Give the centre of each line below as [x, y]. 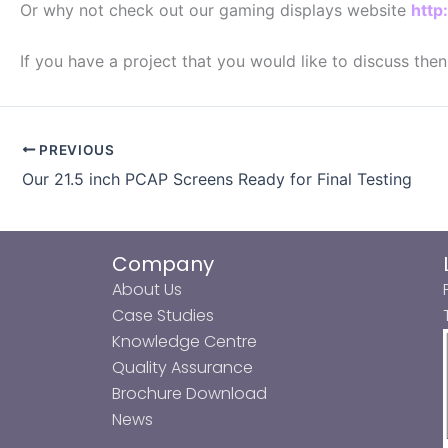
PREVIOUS [75, 149]
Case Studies [163, 315]
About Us [147, 289]
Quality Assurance [182, 367]
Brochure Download [189, 393]
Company [163, 264]
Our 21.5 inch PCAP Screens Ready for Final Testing [217, 178]
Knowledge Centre [184, 341]
